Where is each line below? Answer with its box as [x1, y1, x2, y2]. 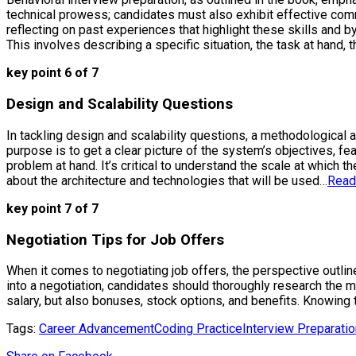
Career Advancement [39, 321, 154, 337]
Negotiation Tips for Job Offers [6, 230, 224, 249]
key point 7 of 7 [6, 200, 99, 216]
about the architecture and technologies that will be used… [6, 172, 327, 188]
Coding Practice [154, 321, 242, 337]
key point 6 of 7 [6, 65, 99, 81]
